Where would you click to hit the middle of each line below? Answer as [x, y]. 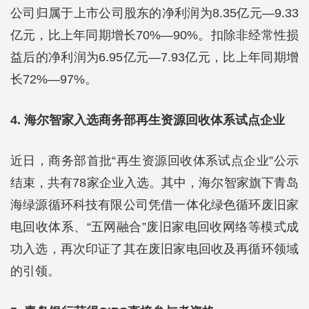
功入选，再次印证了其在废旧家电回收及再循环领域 [154, 249]
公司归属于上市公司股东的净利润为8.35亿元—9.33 [154, 13]
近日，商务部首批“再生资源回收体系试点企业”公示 [154, 161]
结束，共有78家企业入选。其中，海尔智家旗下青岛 [154, 183]
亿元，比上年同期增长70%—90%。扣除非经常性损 [154, 35]
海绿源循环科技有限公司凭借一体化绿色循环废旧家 [154, 205]
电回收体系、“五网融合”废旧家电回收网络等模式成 [154, 227]
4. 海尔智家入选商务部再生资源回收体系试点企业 [148, 120]
